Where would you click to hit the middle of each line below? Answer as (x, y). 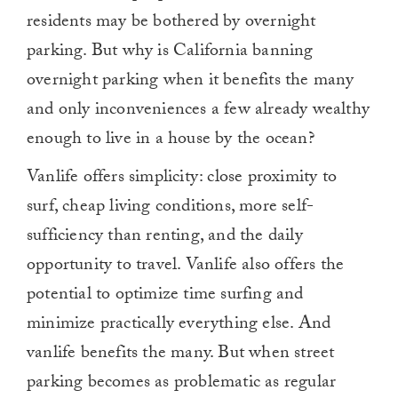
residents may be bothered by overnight (171, 24)
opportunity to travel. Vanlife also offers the (186, 267)
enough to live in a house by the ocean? (171, 141)
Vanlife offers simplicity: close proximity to (182, 179)
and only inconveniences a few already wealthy (199, 111)
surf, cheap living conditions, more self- (171, 208)
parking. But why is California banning (170, 53)
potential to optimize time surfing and (165, 296)
